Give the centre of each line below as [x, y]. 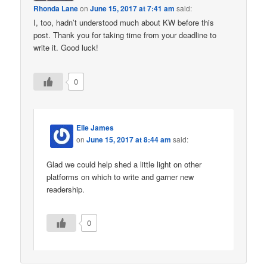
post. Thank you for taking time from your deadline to [125, 35]
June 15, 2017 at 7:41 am [133, 9]
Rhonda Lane [56, 9]
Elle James [95, 127]
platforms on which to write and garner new [120, 176]
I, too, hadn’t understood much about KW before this [124, 23]
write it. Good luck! [66, 48]
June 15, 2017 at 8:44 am [129, 139]
